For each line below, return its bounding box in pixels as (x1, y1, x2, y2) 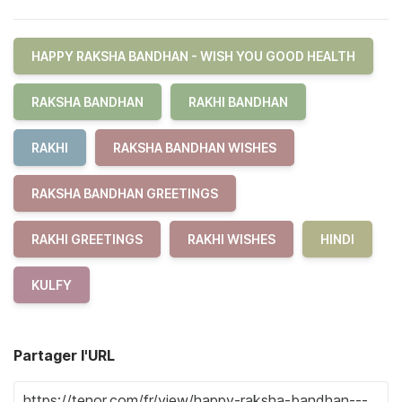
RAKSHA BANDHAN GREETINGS (31, 186, 218, 201)
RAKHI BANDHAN (188, 94, 288, 109)
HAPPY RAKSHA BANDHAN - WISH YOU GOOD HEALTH (31, 48, 355, 64)
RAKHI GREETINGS (31, 232, 143, 247)
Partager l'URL (13, 346, 115, 364)
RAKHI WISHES (188, 232, 275, 247)
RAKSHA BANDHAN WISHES (113, 140, 276, 155)
